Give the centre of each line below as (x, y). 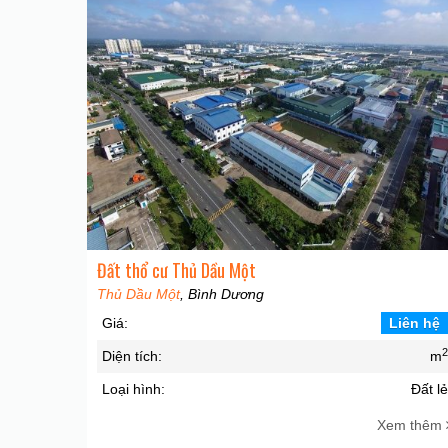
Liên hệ (415, 322)
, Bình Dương (222, 293)
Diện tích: (132, 355)
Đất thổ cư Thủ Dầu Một (176, 269)
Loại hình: (134, 388)
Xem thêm (411, 424)
